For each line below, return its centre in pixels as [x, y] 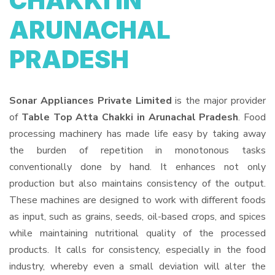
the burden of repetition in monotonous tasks [137, 150]
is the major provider [219, 101]
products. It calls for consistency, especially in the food [137, 250]
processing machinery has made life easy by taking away [137, 134]
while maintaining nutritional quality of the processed [137, 233]
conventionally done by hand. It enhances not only [137, 167]
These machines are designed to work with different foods [137, 200]
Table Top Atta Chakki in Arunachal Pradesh [130, 117]
